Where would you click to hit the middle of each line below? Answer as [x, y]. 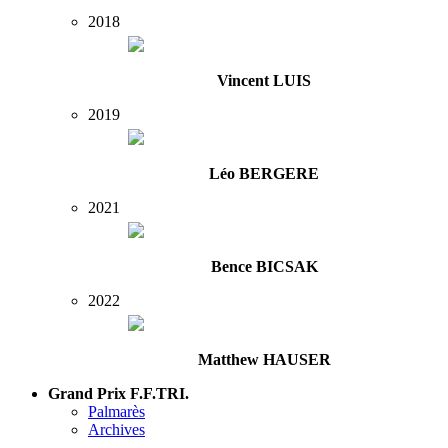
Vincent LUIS [264, 81]
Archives [116, 430]
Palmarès [116, 412]
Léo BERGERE [264, 174]
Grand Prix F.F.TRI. [118, 394]
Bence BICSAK [264, 267]
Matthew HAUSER [264, 360]
